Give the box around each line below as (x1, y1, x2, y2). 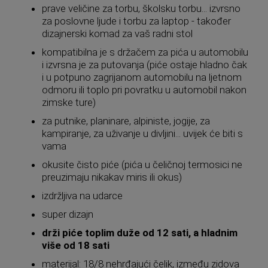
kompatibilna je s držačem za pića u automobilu (42, 45, 248, 58)
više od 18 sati (42, 239, 109, 251)
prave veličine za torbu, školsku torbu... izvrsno (42, 2, 240, 14)
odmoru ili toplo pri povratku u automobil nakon (42, 83, 246, 96)
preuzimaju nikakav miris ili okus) (42, 170, 182, 183)
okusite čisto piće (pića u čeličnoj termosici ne (42, 158, 242, 170)
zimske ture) (42, 96, 96, 108)
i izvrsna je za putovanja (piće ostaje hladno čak (42, 58, 247, 71)
